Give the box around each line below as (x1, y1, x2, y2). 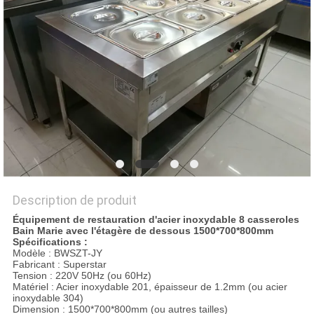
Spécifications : (12, 236, 88, 248)
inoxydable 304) (12, 292, 83, 304)
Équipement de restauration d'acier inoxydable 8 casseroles (12, 214, 299, 226)
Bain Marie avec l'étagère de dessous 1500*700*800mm (12, 225, 273, 237)
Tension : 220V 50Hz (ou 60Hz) (12, 270, 151, 282)
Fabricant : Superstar (12, 259, 107, 271)
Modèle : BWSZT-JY (12, 247, 102, 259)
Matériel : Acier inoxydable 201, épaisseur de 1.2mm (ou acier (12, 281, 287, 293)
